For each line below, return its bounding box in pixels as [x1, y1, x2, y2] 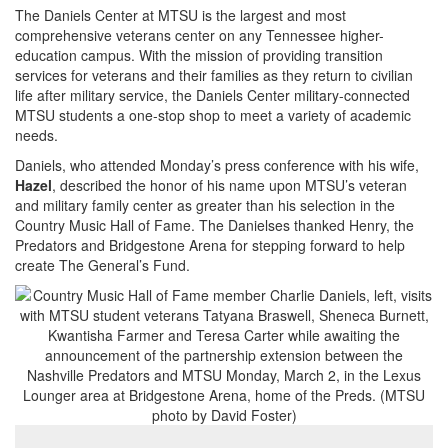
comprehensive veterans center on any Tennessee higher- [15, 24, 384, 45]
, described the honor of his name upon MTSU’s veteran [52, 174, 407, 195]
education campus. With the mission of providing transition [15, 44, 383, 65]
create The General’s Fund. [15, 254, 190, 275]
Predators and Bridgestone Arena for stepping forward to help [15, 234, 405, 255]
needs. [15, 124, 58, 145]
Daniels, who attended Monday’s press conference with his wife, [15, 154, 419, 175]
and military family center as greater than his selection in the [15, 194, 395, 215]
